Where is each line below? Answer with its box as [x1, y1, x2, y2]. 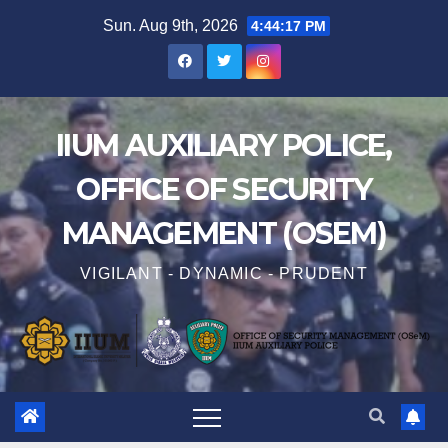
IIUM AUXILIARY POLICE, [56, 127, 392, 164]
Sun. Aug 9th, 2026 [103, 17, 242, 34]
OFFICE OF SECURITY [76, 171, 372, 208]
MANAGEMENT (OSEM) [61, 215, 387, 252]
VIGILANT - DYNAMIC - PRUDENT [80, 265, 368, 282]
